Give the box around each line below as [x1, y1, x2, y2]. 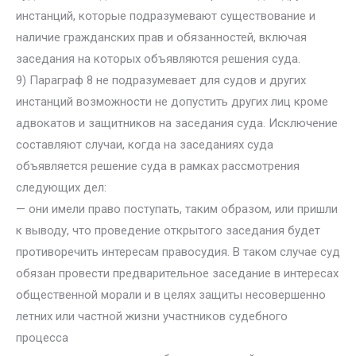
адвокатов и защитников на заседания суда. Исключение [16, 116, 338, 130]
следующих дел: [16, 180, 106, 195]
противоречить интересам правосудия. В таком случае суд [16, 245, 340, 259]
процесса [16, 331, 68, 345]
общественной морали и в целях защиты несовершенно [16, 288, 326, 302]
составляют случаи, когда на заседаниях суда [16, 137, 273, 152]
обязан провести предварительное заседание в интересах [16, 266, 339, 281]
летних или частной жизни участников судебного [16, 309, 288, 323]
